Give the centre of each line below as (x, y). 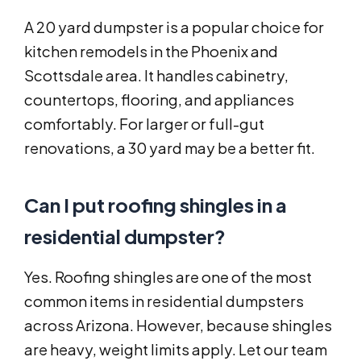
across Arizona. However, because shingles (178, 326)
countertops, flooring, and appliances (159, 100)
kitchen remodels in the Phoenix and (151, 52)
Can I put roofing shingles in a (156, 205)
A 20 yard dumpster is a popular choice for (174, 27)
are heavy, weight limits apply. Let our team (176, 350)
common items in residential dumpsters (164, 301)
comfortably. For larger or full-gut (144, 124)
